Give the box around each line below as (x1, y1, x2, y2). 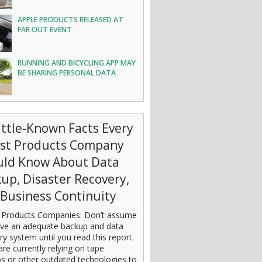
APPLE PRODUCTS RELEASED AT (18, 15, 124, 25)
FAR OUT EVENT (18, 25, 73, 35)
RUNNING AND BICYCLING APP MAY (18, 58, 136, 68)
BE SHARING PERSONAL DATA (18, 68, 116, 78)
